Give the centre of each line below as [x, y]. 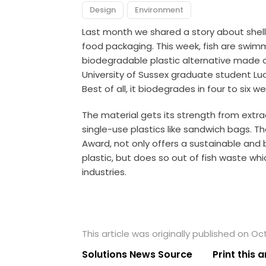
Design [103, 9]
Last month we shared [132, 31]
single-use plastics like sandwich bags [166, 129]
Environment [159, 9]
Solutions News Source [137, 254]
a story [199, 31]
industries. [104, 172]
